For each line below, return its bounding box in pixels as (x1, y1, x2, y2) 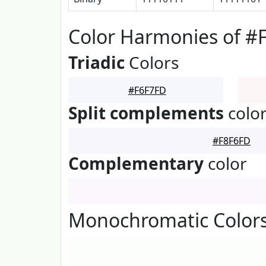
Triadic (68, 51, 125, 74)
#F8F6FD (213, 134, 251, 147)
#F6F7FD (128, 84, 166, 97)
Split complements (68, 102, 224, 124)
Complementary (68, 152, 204, 175)
